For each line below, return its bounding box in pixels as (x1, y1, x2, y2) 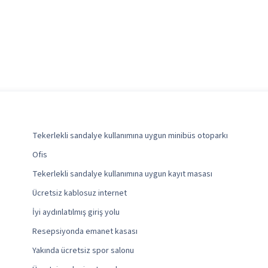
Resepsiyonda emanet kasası (32, 226, 138, 238)
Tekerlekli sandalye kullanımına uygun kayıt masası (32, 168, 212, 181)
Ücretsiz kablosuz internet (32, 187, 127, 200)
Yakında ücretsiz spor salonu (32, 245, 134, 257)
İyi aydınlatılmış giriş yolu (32, 206, 120, 219)
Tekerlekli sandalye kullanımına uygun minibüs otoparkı (32, 130, 228, 142)
